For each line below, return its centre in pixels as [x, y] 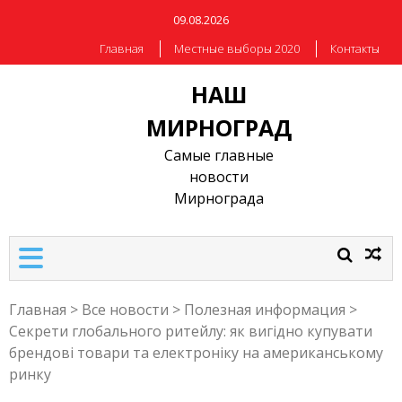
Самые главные [219, 155]
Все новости [125, 310]
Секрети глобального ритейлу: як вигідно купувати [191, 331]
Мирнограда [219, 198]
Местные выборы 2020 [237, 48]
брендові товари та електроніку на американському [196, 353]
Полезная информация [265, 310]
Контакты [355, 48]
